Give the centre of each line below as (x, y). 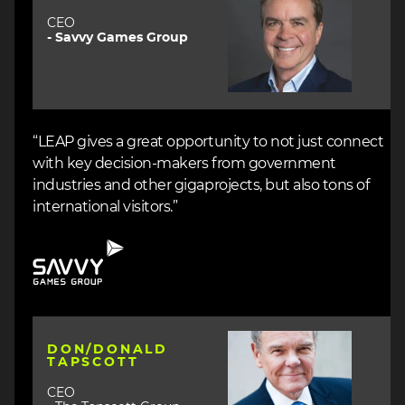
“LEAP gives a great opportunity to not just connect (208, 141)
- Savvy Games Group (118, 38)
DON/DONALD (108, 349)
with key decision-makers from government (184, 163)
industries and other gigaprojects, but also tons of (201, 185)
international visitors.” (105, 207)
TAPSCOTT (93, 362)
